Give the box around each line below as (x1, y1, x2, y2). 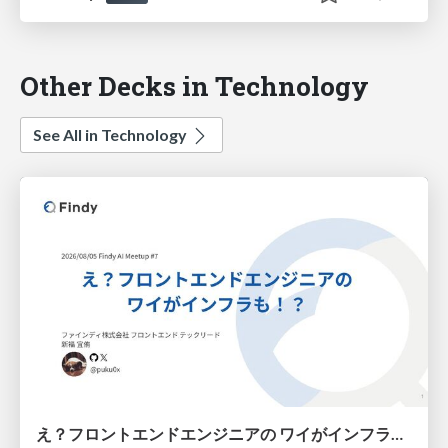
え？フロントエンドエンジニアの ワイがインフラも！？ (391, 423, 403, 443)
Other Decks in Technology (20, 68, 369, 104)
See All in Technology (33, 125, 190, 145)
